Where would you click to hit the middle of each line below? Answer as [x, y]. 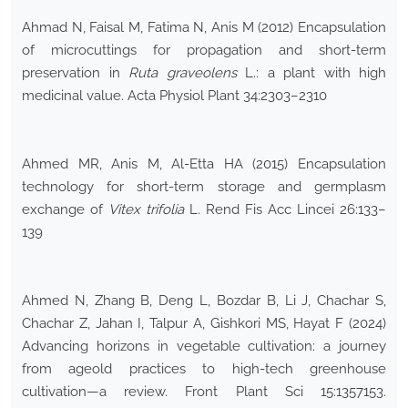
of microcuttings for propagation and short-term [204, 51]
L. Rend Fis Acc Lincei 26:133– [285, 210]
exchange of [65, 210]
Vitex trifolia [146, 210]
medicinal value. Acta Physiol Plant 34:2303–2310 [174, 96]
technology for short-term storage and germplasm [204, 187]
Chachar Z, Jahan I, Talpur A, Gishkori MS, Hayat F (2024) [204, 324]
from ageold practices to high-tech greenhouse [204, 369]
